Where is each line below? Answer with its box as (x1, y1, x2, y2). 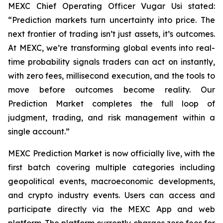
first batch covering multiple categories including (8, 162, 215, 172)
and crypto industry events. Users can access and (8, 190, 215, 200)
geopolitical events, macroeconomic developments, (8, 176, 215, 186)
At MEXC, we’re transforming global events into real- (8, 42, 215, 53)
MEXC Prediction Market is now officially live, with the (8, 148, 215, 158)
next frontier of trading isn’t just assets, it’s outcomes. (8, 28, 215, 39)
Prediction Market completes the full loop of (8, 98, 215, 109)
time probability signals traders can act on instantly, (8, 56, 215, 67)
